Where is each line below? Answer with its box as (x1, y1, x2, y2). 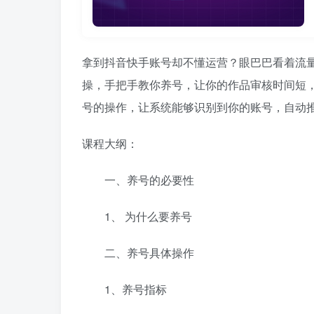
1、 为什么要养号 (82, 208, 192, 225)
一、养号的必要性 (82, 172, 194, 189)
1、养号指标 (82, 281, 167, 298)
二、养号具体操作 (82, 245, 194, 261)
